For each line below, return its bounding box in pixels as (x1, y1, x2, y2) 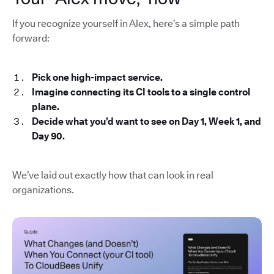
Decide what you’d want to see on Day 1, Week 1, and (32, 115, 261, 127)
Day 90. (32, 130, 65, 142)
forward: (12, 32, 50, 44)
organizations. (12, 183, 74, 196)
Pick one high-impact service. (32, 71, 163, 83)
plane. (32, 100, 59, 113)
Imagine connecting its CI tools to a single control (32, 86, 250, 98)
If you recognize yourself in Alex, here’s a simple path (12, 17, 240, 29)
